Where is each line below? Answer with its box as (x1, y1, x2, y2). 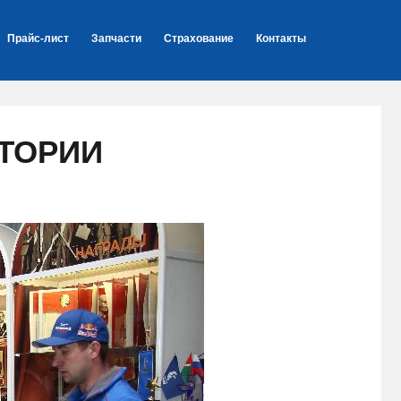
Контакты (256, 32, 306, 45)
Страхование (164, 32, 234, 45)
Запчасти (91, 32, 141, 45)
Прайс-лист (7, 32, 69, 45)
